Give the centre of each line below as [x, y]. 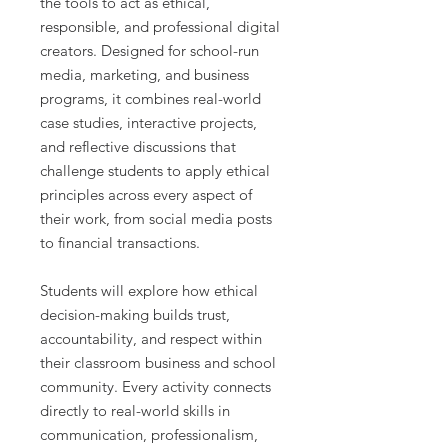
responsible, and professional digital [160, 27]
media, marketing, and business [144, 75]
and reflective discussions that [138, 147]
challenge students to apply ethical [155, 171]
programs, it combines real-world [150, 99]
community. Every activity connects [155, 387]
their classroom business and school [158, 363]
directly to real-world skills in [135, 411]
